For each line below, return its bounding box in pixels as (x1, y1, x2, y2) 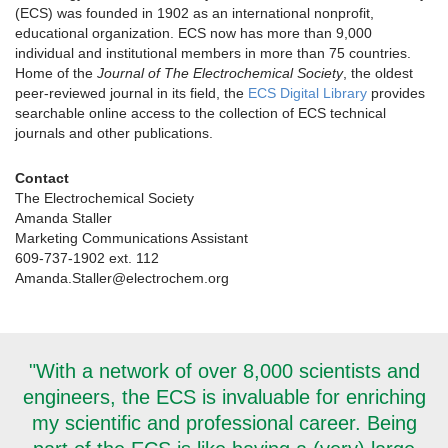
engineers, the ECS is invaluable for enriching (22, 386, 426, 409)
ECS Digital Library (248, 85, 367, 102)
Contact (15, 170, 69, 187)
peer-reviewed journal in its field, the (15, 85, 248, 102)
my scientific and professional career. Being (31, 412, 417, 435)
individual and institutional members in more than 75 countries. (15, 45, 411, 62)
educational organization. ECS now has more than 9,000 (15, 25, 372, 42)
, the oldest (343, 65, 413, 82)
